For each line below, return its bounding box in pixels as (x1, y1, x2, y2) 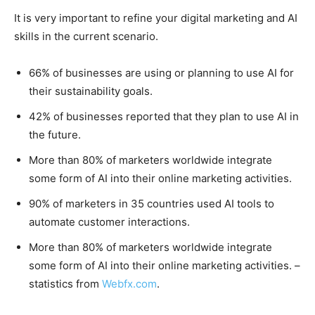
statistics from (29, 276, 102, 290)
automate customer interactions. (29, 214, 190, 229)
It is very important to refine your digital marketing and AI (14, 11, 297, 25)
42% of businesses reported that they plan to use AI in (29, 109, 299, 123)
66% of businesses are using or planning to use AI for (29, 65, 294, 79)
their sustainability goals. (29, 84, 153, 98)
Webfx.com (102, 276, 157, 290)
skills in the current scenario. (14, 29, 158, 43)
